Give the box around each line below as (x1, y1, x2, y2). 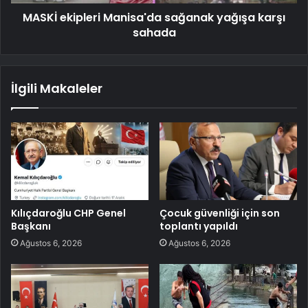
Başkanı (11, 219, 51, 233)
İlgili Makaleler (11, 79, 102, 97)
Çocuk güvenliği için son (159, 206, 280, 220)
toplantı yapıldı (159, 219, 238, 233)
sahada (132, 24, 176, 41)
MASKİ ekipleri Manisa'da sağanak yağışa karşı (23, 9, 285, 25)
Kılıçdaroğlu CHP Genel (11, 206, 126, 220)
